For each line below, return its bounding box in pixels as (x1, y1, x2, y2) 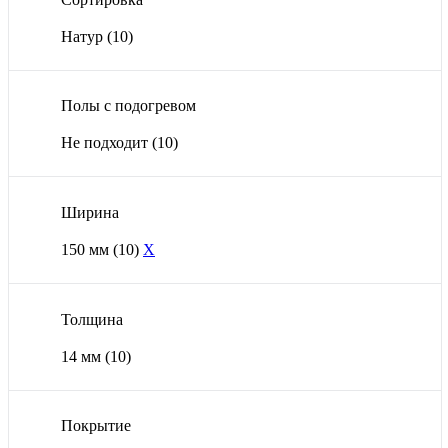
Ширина (61, 203, 119, 221)
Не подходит (61, 134, 152, 152)
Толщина (61, 310, 123, 328)
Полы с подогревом (61, 97, 196, 115)
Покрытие (61, 417, 131, 435)
